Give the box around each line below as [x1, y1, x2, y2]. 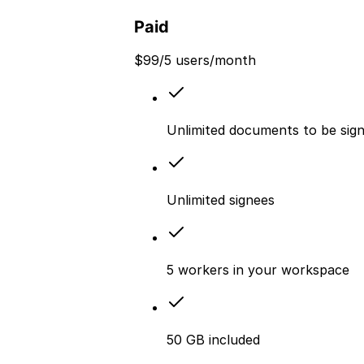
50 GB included [167, 331, 260, 348]
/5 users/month [159, 51, 256, 68]
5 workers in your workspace [167, 261, 349, 278]
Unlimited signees [167, 191, 275, 208]
